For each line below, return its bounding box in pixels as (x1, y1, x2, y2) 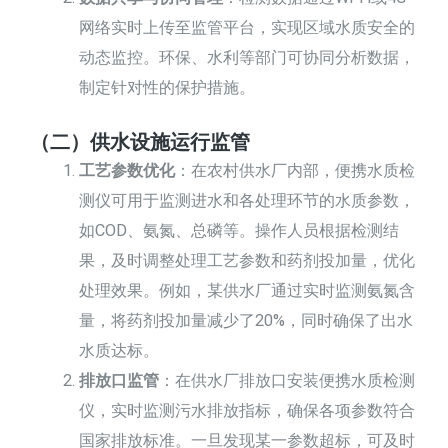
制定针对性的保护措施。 (79, 78, 256, 98)
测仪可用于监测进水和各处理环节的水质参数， (79, 190, 416, 210)
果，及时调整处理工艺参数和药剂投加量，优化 (79, 250, 416, 270)
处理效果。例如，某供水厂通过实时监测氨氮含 (79, 280, 416, 300)
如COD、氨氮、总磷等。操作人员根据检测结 (79, 220, 400, 240)
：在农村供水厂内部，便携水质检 (175, 160, 416, 180)
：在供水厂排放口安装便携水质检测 (159, 370, 416, 390)
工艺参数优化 (79, 160, 176, 180)
